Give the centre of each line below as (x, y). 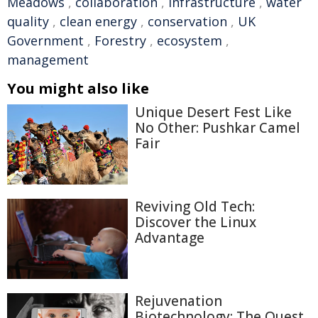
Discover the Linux (196, 222)
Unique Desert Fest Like (213, 112)
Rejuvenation (179, 301)
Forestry (120, 40)
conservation (187, 21)
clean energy (98, 21)
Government (45, 40)
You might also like (78, 88)
